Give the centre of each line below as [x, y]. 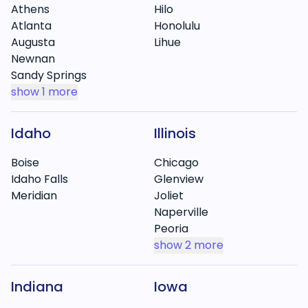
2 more [204, 245]
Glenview [179, 179]
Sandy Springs [49, 75]
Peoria [171, 229]
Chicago [176, 163]
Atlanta [31, 26]
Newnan [33, 59]
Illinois [175, 133]
